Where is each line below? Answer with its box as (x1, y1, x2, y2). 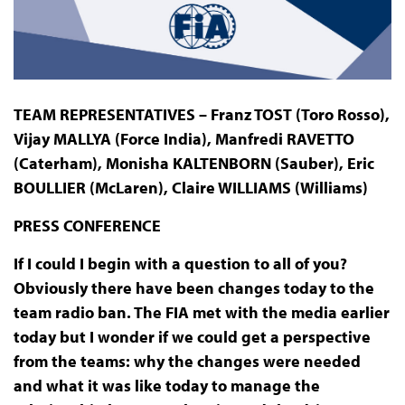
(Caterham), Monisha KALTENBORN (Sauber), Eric (13, 153, 374, 174)
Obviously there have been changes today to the (13, 278, 374, 299)
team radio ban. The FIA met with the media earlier (13, 302, 390, 324)
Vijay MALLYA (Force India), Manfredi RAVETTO (13, 128, 354, 150)
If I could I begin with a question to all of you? (13, 253, 347, 275)
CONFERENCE (59, 215, 161, 237)
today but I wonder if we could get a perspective (13, 326, 371, 348)
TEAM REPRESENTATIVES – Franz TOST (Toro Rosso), (13, 104, 390, 126)
